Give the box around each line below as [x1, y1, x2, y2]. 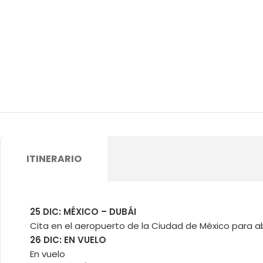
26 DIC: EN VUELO [30, 234, 106, 246]
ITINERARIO [26, 152, 82, 166]
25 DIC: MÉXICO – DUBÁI [30, 205, 136, 218]
